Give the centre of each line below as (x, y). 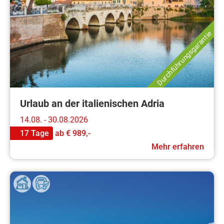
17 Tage (34, 133)
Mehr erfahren (178, 146)
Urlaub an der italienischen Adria (92, 103)
